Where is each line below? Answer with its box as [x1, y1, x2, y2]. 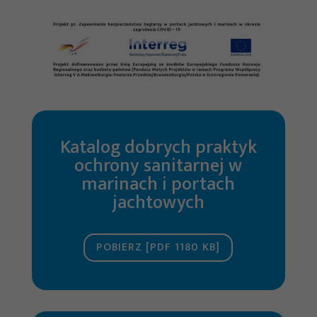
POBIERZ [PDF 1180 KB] [96, 238, 221, 258]
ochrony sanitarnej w [74, 150, 243, 181]
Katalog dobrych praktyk [59, 132, 257, 163]
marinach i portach [81, 168, 236, 200]
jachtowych [112, 187, 204, 218]
